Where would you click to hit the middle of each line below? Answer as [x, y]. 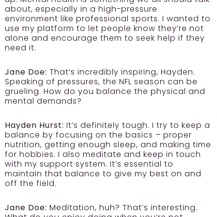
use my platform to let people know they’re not [104, 28]
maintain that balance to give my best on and [103, 173]
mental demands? [43, 101]
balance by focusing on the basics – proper [98, 135]
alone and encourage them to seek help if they [105, 38]
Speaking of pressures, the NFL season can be [101, 81]
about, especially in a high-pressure [81, 9]
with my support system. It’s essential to [89, 164]
